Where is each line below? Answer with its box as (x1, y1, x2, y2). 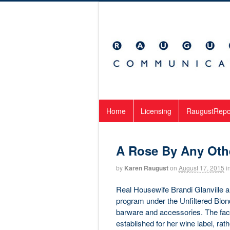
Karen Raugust (124, 163, 168, 172)
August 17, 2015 (178, 163, 224, 172)
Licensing (141, 106, 171, 116)
